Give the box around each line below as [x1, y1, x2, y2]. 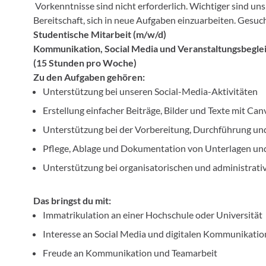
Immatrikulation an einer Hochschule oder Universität [43, 209, 262, 220]
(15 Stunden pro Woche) [33, 57, 137, 68]
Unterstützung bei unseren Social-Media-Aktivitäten [43, 85, 258, 97]
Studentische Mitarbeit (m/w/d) [33, 28, 166, 40]
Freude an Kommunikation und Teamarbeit [43, 247, 217, 258]
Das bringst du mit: [33, 195, 111, 206]
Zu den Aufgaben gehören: [33, 71, 145, 83]
